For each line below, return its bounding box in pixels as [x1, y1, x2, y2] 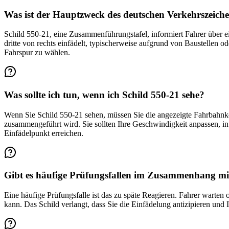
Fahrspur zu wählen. [4, 48, 70, 57]
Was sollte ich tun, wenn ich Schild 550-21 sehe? [4, 89, 204, 100]
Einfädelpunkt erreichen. [4, 128, 83, 138]
